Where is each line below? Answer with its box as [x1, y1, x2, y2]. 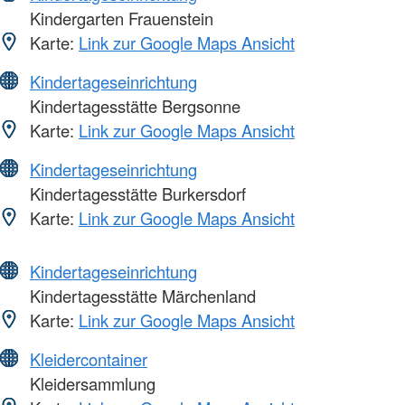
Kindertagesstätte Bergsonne [25, 93, 240, 118]
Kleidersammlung [25, 371, 155, 395]
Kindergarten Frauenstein [25, 5, 213, 30]
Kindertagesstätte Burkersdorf [25, 181, 246, 205]
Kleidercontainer [30, 346, 147, 371]
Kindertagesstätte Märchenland [25, 283, 256, 307]
